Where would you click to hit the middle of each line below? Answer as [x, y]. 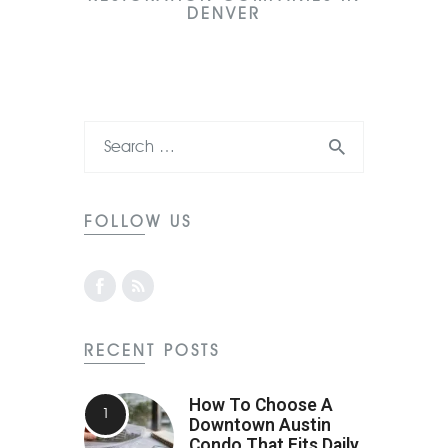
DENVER [224, 14]
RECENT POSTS [152, 350]
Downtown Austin [260, 425]
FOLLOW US [138, 221]
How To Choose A [261, 405]
